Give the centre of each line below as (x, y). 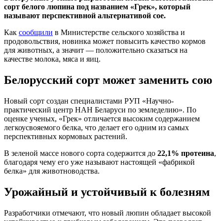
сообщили (36, 32)
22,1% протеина (186, 153)
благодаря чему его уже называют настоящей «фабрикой (99, 162)
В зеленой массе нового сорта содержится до (81, 153)
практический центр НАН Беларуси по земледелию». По (100, 110)
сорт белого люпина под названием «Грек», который (97, 6)
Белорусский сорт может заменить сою (108, 80)
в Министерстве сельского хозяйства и (119, 32)
